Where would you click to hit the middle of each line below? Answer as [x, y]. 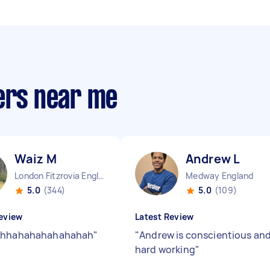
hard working [165, 250]
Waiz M [36, 159]
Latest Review [165, 217]
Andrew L [213, 159]
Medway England [220, 176]
